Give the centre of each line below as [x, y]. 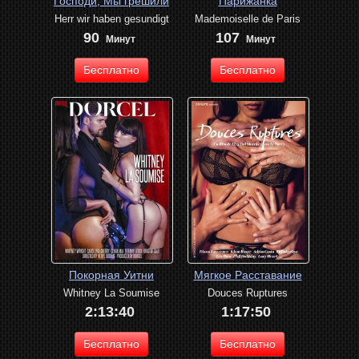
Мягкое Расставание [248, 275]
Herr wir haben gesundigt [111, 19]
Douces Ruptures [248, 293]
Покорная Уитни [111, 275]
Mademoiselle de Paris [248, 19]
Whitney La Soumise [111, 293]
